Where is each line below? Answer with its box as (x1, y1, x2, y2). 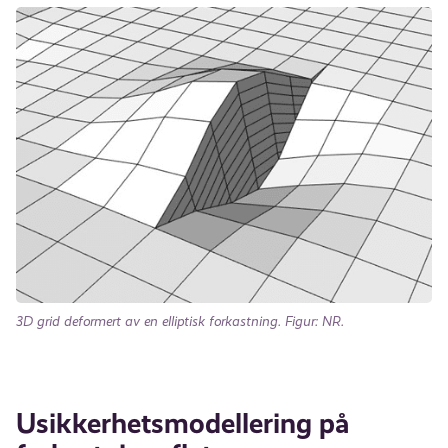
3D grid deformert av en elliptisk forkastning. (16, 313, 282, 330)
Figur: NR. (281, 313, 345, 330)
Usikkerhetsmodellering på (16, 406, 350, 440)
